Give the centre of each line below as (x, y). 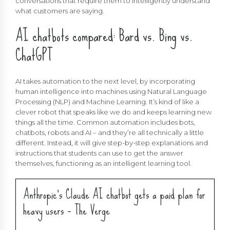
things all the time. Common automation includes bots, (105, 122)
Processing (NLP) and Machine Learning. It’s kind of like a (107, 101)
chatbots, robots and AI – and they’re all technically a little (110, 132)
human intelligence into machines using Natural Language (111, 91)
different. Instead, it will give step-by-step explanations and (112, 142)
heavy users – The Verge (66, 210)
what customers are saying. (60, 11)
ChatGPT (34, 55)
